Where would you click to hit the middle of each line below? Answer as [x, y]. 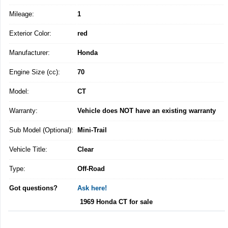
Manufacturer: [30, 52]
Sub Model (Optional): [41, 130]
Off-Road [91, 168]
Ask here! [92, 188]
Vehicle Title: [28, 149]
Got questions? [33, 188]
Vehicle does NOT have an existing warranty [147, 110]
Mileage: [22, 14]
